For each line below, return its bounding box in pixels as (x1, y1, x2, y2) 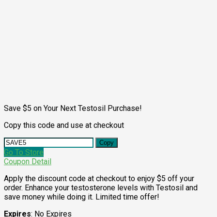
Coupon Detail (4, 156, 51, 166)
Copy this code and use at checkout (4, 120, 124, 130)
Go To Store (4, 147, 44, 157)
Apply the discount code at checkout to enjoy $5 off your (4, 173, 194, 183)
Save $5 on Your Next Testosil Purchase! (4, 103, 142, 113)
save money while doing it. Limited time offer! (4, 192, 159, 201)
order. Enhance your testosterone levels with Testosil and (4, 183, 198, 192)
